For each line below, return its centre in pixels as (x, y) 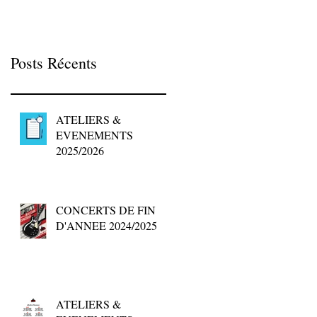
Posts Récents (54, 62)
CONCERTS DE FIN (106, 209)
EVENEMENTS (94, 134)
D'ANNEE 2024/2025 (106, 225)
